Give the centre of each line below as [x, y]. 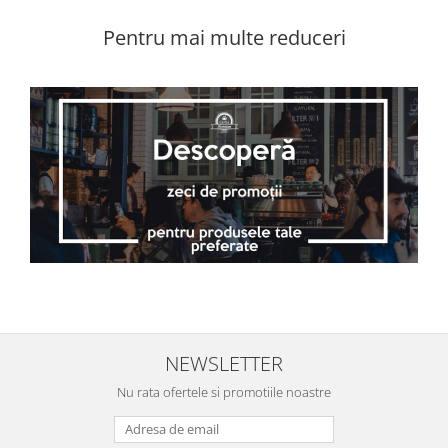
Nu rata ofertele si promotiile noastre [224, 392]
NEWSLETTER [224, 363]
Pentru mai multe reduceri [224, 37]
